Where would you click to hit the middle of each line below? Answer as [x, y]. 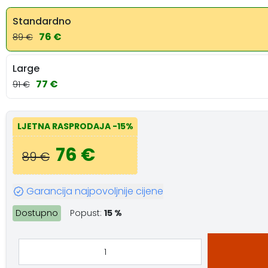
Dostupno [37, 213]
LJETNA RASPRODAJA [65, 126]
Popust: [87, 213]
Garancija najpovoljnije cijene [95, 191]
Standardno [42, 21]
